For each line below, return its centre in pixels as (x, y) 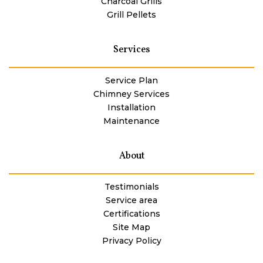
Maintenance (131, 121)
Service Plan (131, 80)
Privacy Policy (131, 240)
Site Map (131, 227)
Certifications (131, 213)
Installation (131, 107)
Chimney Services (131, 94)
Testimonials (131, 186)
